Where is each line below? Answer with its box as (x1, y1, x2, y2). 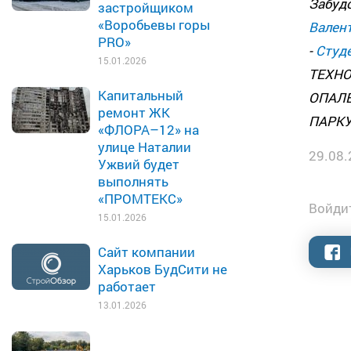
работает (98, 277, 156, 295)
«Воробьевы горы (98, 16, 210, 34)
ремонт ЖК (98, 103, 170, 121)
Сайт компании (98, 243, 195, 261)
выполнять (98, 172, 168, 190)
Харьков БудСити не (98, 260, 227, 278)
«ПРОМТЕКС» (98, 190, 183, 208)
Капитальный (98, 86, 183, 104)
